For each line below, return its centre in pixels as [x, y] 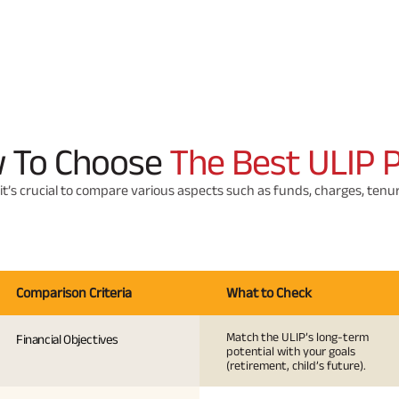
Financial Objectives [67, 338]
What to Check [269, 292]
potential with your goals [291, 350]
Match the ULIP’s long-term [297, 336]
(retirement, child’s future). [296, 365]
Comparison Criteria [74, 292]
